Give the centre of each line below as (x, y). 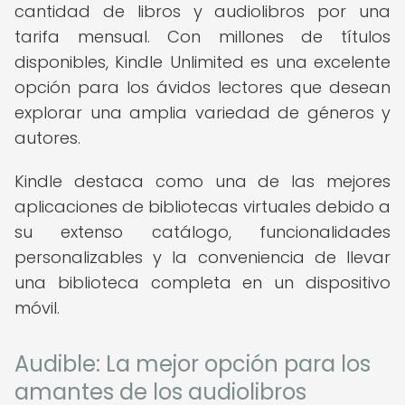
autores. (47, 138)
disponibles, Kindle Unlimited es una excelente (202, 62)
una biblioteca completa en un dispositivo (202, 283)
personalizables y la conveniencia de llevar (202, 257)
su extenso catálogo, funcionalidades (202, 232)
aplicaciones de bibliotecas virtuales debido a (202, 207)
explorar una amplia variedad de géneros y (202, 113)
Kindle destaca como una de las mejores (202, 181)
